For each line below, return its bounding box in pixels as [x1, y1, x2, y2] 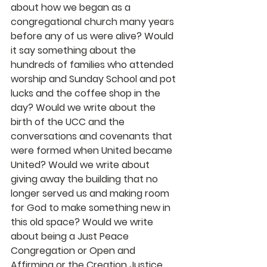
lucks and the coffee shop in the [11, 86, 163, 100]
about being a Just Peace [11, 229, 131, 243]
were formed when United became [11, 144, 175, 157]
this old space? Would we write [11, 215, 156, 229]
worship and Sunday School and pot [11, 72, 178, 86]
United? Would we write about [11, 158, 152, 172]
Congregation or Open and [11, 244, 138, 257]
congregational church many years [11, 15, 176, 29]
